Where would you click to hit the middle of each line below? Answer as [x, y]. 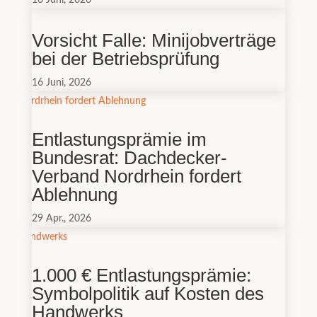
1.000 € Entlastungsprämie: [141, 275]
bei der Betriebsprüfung [125, 58]
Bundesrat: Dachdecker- [129, 157]
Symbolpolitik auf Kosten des [148, 293]
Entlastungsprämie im [119, 139]
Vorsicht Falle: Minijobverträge [154, 40]
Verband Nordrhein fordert [136, 176]
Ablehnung [74, 194]
